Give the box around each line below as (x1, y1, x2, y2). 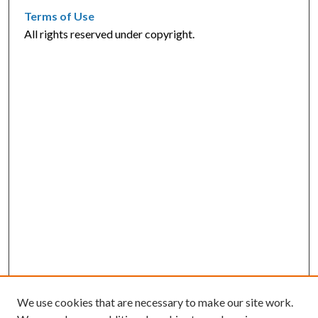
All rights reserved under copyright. (24, 27, 195, 41)
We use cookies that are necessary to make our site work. (17, 295, 293, 309)
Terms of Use (24, 9, 95, 23)
